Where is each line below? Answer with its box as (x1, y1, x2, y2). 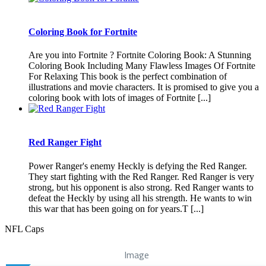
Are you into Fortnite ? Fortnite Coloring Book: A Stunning (28, 50, 251, 61)
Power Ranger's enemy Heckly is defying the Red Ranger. (28, 160, 247, 171)
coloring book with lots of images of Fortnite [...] (28, 93, 211, 103)
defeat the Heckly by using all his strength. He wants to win (28, 192, 252, 203)
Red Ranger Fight (28, 137, 102, 148)
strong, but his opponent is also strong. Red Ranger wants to (28, 182, 254, 192)
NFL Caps (5, 223, 44, 234)
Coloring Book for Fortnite (28, 26, 137, 37)
